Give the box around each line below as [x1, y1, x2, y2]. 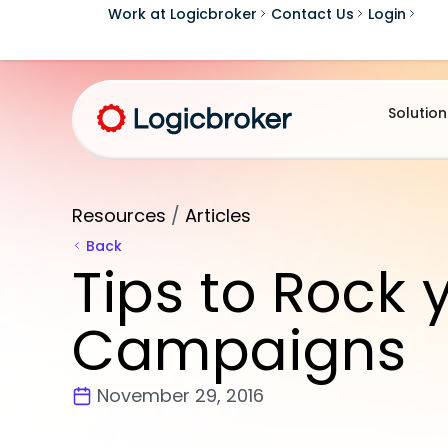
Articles [185, 203, 251, 228]
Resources [72, 203, 166, 228]
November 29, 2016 [97, 383, 264, 408]
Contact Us [270, 3, 354, 24]
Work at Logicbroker [107, 3, 257, 24]
